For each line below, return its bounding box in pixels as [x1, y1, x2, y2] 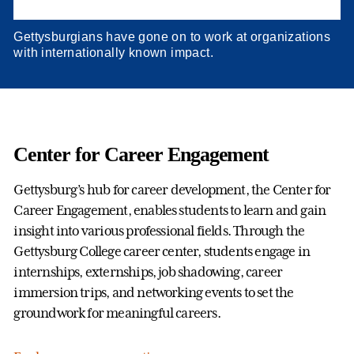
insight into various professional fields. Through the [13, 223, 305, 239]
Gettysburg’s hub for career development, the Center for [13, 182, 331, 198]
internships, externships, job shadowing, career [13, 264, 283, 281]
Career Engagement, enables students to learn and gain [13, 202, 326, 219]
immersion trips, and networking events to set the [13, 284, 294, 301]
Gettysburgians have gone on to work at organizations [13, 30, 331, 44]
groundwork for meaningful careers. [13, 305, 220, 322]
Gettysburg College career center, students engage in [13, 243, 311, 260]
